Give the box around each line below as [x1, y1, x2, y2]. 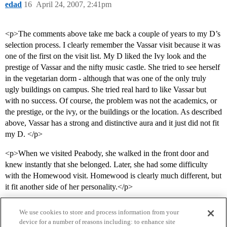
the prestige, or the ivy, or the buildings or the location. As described [5, 107, 222, 117]
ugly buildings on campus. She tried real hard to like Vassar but [5, 85, 206, 94]
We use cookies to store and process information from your [19, 208, 179, 216]
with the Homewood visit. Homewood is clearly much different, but [5, 171, 221, 180]
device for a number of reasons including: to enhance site [19, 218, 176, 225]
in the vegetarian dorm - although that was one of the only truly [5, 74, 206, 83]
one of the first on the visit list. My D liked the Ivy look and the [5, 52, 206, 61]
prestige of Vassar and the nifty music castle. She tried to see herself [5, 63, 220, 72]
